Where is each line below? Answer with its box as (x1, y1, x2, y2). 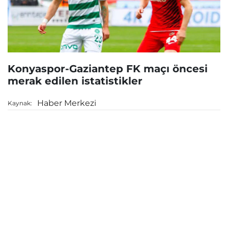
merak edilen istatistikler (8, 75, 142, 87)
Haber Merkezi (37, 98, 96, 108)
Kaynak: (8, 99, 32, 107)
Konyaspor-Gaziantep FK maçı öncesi (8, 63, 208, 75)
